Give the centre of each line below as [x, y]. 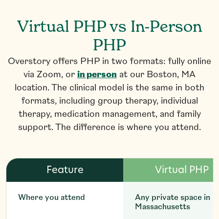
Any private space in [173, 198]
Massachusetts [163, 208]
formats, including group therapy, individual [109, 101]
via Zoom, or [50, 75]
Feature [65, 170]
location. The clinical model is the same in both [109, 88]
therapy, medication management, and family [109, 115]
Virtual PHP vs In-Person [109, 28]
